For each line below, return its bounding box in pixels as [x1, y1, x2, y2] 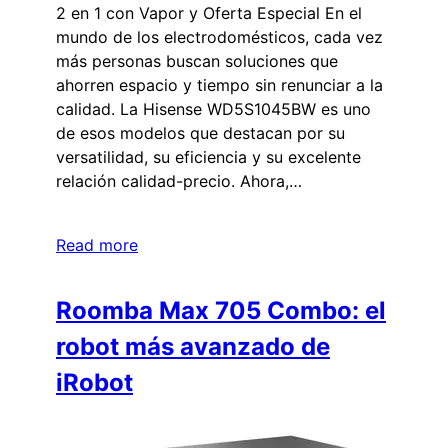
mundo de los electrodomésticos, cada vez [56, 26, 383, 47]
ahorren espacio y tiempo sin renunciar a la [56, 74, 383, 95]
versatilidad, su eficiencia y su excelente [56, 146, 361, 167]
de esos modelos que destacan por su [56, 122, 345, 143]
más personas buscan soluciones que [56, 50, 338, 71]
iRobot [56, 367, 133, 397]
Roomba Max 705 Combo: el [56, 295, 386, 325]
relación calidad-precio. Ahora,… [56, 170, 302, 191]
